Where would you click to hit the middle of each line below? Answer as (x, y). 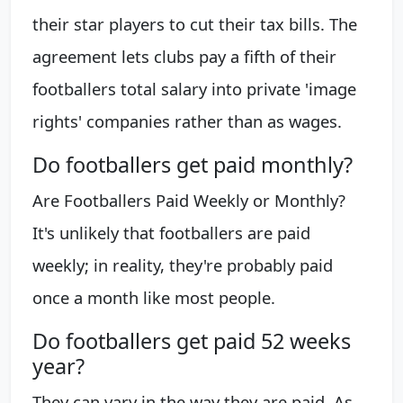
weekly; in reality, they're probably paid (183, 265)
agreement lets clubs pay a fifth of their (184, 57)
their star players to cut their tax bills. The (195, 24)
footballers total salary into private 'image (194, 89)
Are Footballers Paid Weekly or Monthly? (189, 201)
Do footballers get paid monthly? (193, 165)
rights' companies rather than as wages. (187, 121)
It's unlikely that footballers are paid (171, 233)
